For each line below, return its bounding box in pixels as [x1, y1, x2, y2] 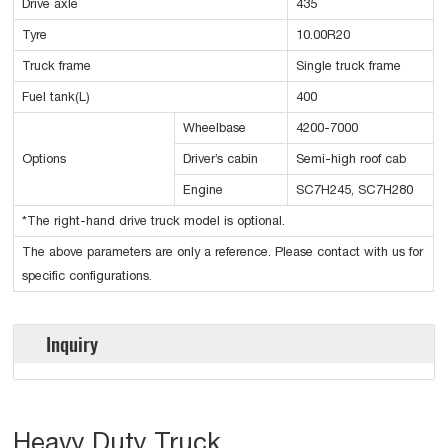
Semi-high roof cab [296, 151, 407, 167]
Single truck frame [296, 58, 402, 74]
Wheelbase [183, 120, 247, 136]
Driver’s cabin [183, 151, 259, 167]
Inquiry [46, 329, 99, 359]
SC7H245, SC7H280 [296, 182, 414, 198]
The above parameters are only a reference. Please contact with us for [22, 244, 424, 260]
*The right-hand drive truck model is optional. [22, 213, 286, 229]
